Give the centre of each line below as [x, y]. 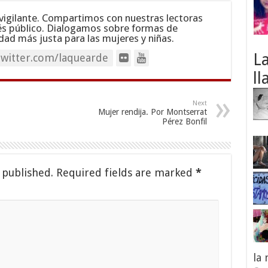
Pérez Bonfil [184, 121]
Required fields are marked [126, 173]
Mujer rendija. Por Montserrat [152, 112]
